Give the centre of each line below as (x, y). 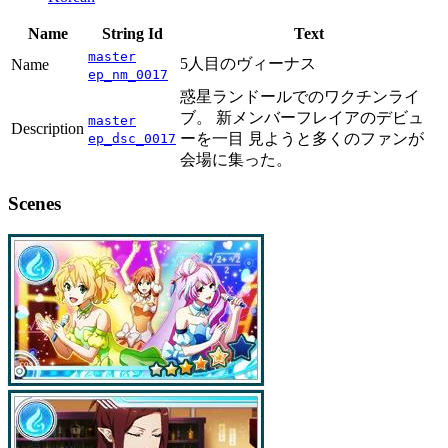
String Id (132, 34)
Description (47, 129)
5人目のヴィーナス (248, 64)
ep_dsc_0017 (132, 139)
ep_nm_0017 (128, 75)
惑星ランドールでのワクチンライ (300, 97)
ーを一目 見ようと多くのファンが (302, 139)
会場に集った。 (236, 160)
